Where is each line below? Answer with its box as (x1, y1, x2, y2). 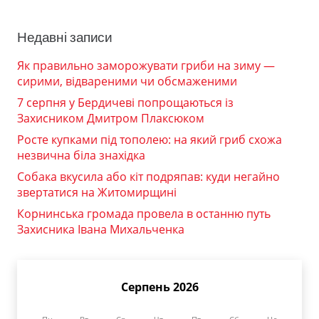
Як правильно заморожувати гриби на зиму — (17, 58, 275, 74)
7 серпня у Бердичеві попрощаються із (17, 95, 234, 111)
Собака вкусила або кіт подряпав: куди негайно (17, 169, 280, 185)
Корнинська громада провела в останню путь (17, 206, 271, 222)
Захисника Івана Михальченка (17, 221, 184, 238)
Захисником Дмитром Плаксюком (17, 110, 204, 127)
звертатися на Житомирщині (17, 184, 177, 201)
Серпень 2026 (120, 279, 199, 296)
